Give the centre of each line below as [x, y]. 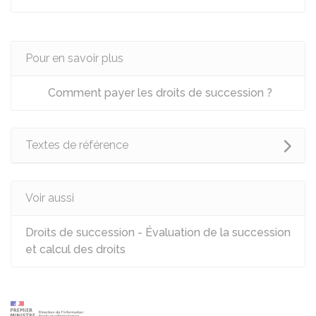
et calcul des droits [75, 249]
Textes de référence [77, 145]
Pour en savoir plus [74, 58]
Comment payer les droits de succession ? [159, 93]
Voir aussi [50, 198]
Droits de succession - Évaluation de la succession [158, 232]
